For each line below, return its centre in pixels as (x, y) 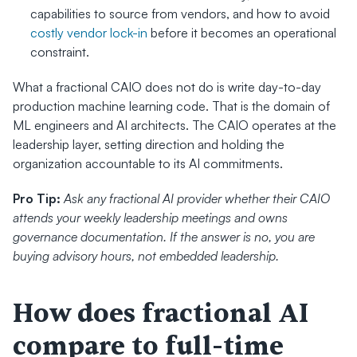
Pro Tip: (37, 198)
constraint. (60, 52)
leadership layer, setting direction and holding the (149, 144)
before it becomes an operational (242, 33)
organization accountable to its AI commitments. (148, 163)
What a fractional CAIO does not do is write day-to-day (167, 87)
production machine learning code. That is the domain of (171, 106)
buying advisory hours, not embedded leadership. (146, 256)
